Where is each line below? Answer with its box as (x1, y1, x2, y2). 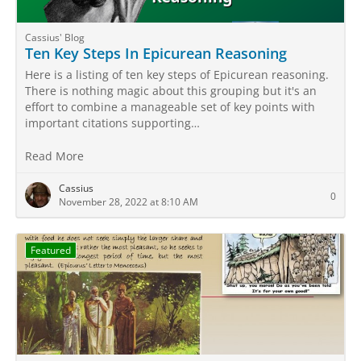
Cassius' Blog (25, 31, 85, 44)
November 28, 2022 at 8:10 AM (59, 195, 198, 209)
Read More (25, 148, 87, 164)
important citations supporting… (25, 115, 200, 131)
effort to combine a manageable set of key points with (25, 99, 315, 114)
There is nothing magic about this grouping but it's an (25, 83, 317, 98)
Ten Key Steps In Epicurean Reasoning (25, 44, 287, 63)
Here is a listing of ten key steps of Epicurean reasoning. (25, 67, 329, 82)
